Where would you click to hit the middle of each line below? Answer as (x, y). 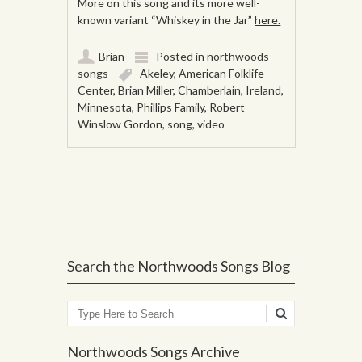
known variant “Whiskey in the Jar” (166, 20)
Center (96, 90)
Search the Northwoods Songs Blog (179, 266)
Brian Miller (146, 90)
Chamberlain (210, 90)
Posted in (182, 57)
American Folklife (222, 74)
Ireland (264, 90)
